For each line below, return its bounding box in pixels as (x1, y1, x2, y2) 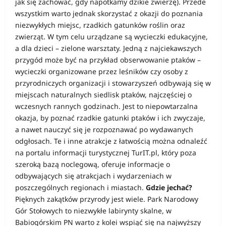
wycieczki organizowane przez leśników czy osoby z (15, 67, 188, 76)
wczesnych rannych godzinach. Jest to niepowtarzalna (15, 101, 198, 111)
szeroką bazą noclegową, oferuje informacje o (15, 159, 170, 169)
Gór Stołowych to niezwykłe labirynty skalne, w (15, 206, 172, 215)
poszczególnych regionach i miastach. (15, 183, 146, 192)
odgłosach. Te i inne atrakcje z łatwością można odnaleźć (15, 136, 207, 146)
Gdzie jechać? (146, 183, 192, 192)
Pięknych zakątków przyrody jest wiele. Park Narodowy (15, 194, 198, 204)
